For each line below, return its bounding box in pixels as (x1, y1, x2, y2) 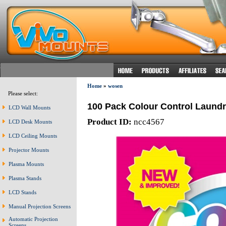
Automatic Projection (9, 216, 58, 222)
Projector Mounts (9, 147, 49, 153)
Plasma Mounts (9, 161, 44, 167)
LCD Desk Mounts (9, 119, 52, 125)
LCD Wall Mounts (9, 104, 50, 110)
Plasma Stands (9, 175, 41, 181)
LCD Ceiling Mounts (9, 133, 57, 139)
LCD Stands (9, 189, 36, 195)
